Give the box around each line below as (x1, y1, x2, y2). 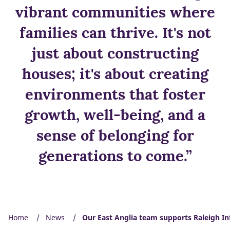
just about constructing (31, 43, 199, 63)
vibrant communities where (15, 2, 215, 22)
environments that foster (25, 84, 205, 104)
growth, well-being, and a (25, 105, 205, 124)
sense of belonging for (36, 125, 194, 145)
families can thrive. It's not (19, 23, 211, 42)
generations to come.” (38, 146, 192, 165)
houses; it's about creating (22, 64, 208, 83)
